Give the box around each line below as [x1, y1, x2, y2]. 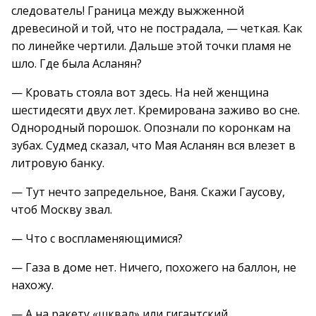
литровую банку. [11, 155, 104, 171]
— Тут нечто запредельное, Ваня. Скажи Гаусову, [11, 184, 285, 200]
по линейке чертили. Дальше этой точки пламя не [11, 38, 291, 54]
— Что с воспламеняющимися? [11, 231, 183, 246]
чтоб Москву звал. [11, 202, 112, 217]
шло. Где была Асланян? [11, 56, 142, 71]
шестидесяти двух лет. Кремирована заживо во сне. [11, 102, 300, 118]
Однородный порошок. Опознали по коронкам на [11, 120, 291, 135]
